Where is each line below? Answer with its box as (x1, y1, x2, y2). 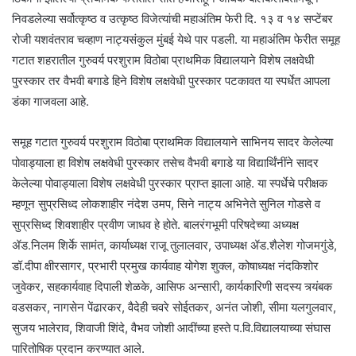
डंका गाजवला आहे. (12, 93, 89, 109)
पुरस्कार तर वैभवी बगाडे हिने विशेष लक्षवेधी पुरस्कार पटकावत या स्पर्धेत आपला (12, 72, 330, 88)
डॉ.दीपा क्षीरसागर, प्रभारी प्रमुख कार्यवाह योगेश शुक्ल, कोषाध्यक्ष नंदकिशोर (12, 257, 319, 273)
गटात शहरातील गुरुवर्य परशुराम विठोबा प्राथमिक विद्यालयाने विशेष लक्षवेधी (12, 52, 314, 68)
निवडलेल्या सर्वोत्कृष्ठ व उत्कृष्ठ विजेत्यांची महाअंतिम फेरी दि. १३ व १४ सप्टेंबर (12, 10, 333, 26)
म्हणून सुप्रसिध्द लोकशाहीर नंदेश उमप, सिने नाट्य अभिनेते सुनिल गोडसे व (12, 195, 320, 211)
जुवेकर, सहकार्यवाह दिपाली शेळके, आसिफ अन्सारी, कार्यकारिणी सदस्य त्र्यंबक (12, 278, 332, 294)
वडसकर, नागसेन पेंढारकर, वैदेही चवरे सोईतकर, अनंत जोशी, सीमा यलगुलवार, (12, 299, 336, 315)
